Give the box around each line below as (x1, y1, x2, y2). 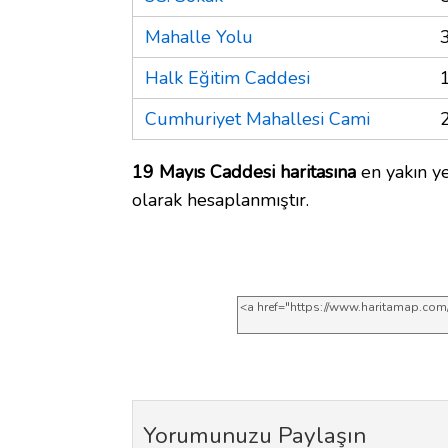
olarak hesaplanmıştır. (132, 187, 309, 212)
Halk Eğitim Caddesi (145, 65, 310, 90)
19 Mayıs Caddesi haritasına (132, 159, 356, 184)
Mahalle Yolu (145, 24, 253, 49)
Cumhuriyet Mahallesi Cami (145, 106, 370, 131)
